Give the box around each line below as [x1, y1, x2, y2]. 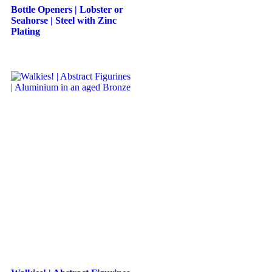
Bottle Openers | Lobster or [11, 4, 123, 15]
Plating [11, 25, 40, 36]
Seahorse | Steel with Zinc [11, 15, 117, 25]
